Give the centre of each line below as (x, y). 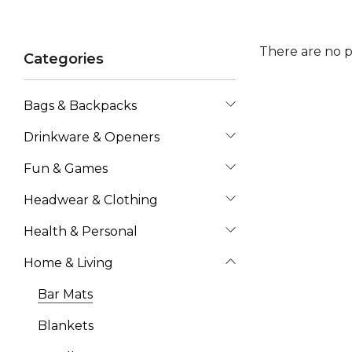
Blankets (66, 326)
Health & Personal (81, 231)
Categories (64, 59)
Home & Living (68, 263)
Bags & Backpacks (80, 106)
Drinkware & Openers (92, 137)
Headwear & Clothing (91, 200)
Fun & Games (66, 169)
